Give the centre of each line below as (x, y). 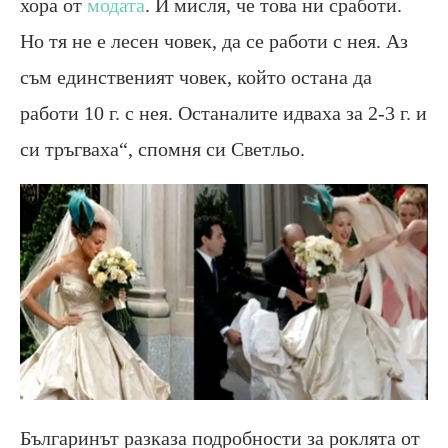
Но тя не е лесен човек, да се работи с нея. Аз (214, 40)
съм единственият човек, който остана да (196, 76)
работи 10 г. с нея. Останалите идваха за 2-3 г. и (223, 112)
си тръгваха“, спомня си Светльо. (162, 148)
